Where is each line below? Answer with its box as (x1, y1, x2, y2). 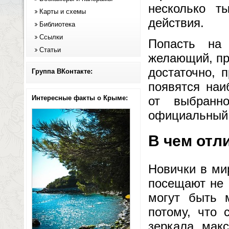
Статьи (39, 46, 61, 54)
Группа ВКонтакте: (32, 67, 93, 75)
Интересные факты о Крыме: (32, 94, 128, 102)
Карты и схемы (39, 8, 86, 15)
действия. (148, 16, 204, 30)
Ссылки (39, 33, 63, 41)
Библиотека (39, 20, 75, 28)
